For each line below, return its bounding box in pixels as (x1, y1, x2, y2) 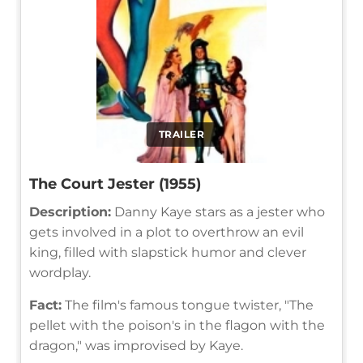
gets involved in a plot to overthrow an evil (29, 224, 304, 240)
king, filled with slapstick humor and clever (29, 244, 306, 260)
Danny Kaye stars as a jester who (111, 203, 325, 220)
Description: (29, 203, 111, 220)
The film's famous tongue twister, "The (62, 297, 314, 313)
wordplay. (29, 264, 91, 280)
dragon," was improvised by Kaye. (29, 337, 243, 353)
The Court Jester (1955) (29, 174, 201, 193)
